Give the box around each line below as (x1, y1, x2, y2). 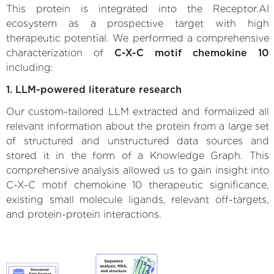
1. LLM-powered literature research (6, 83, 182, 95)
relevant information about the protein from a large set (6, 120, 269, 132)
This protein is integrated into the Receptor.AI (6, 2, 269, 15)
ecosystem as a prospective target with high (6, 17, 269, 29)
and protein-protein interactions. (6, 208, 161, 220)
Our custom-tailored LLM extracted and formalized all (6, 105, 269, 117)
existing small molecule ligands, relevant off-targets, (6, 193, 269, 206)
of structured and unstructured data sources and (6, 135, 269, 147)
